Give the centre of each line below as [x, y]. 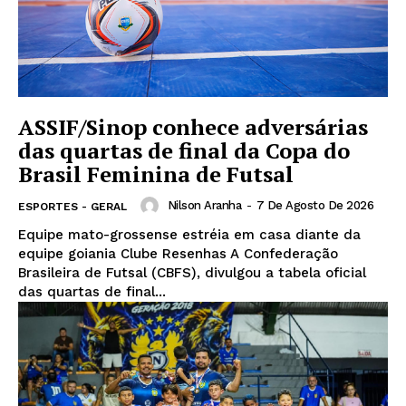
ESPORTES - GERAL [72, 206]
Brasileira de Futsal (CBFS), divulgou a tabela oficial [192, 272]
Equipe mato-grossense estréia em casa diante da [189, 234]
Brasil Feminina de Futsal [156, 174]
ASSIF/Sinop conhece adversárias [193, 126]
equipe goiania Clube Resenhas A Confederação [178, 253]
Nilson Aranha [204, 205]
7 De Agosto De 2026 [314, 205]
